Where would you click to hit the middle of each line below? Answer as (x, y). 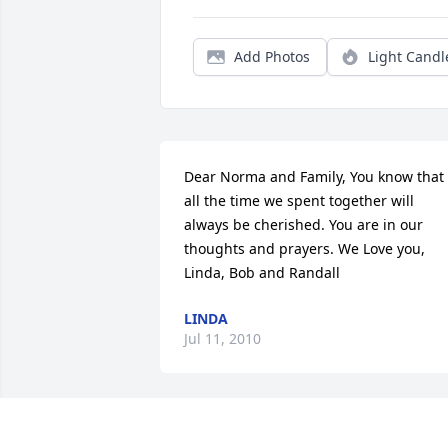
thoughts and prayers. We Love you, (304, 249)
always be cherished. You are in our (303, 225)
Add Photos (272, 57)
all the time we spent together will (299, 201)
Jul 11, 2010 (222, 339)
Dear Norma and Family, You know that (314, 177)
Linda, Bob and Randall (262, 273)
